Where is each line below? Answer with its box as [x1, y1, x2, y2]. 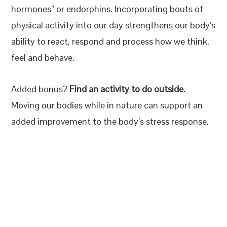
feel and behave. [11, 52, 75, 63]
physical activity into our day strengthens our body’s [11, 19, 216, 31]
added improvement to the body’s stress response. [11, 116, 209, 127]
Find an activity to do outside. [69, 83, 186, 95]
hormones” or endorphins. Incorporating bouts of [11, 3, 204, 15]
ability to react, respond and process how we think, [11, 35, 210, 47]
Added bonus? [11, 83, 70, 95]
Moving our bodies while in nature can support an [11, 99, 203, 111]
